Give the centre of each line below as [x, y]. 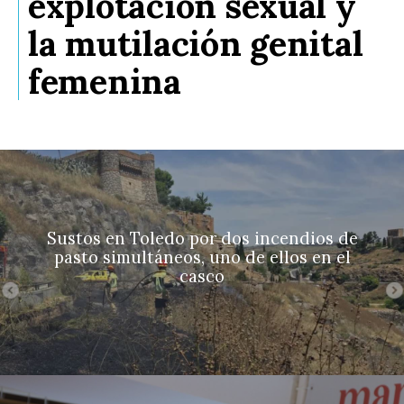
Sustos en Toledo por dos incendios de [202, 238]
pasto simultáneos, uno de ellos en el [202, 257]
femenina [105, 82]
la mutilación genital [196, 44]
